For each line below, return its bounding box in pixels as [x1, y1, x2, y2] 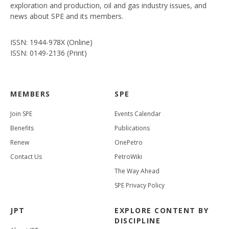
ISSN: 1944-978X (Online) [10, 37, 93, 47]
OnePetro [114, 138, 143, 147]
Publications [114, 123, 150, 132]
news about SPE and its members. [10, 11, 123, 21]
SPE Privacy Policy [114, 180, 165, 190]
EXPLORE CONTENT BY [114, 205, 209, 215]
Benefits [10, 123, 34, 132]
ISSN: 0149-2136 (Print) [10, 48, 87, 58]
